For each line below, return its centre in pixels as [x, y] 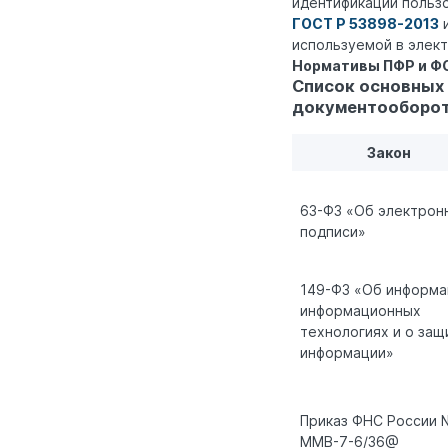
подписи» [333, 232]
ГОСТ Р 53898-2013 [365, 23]
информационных [360, 311]
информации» [347, 353]
